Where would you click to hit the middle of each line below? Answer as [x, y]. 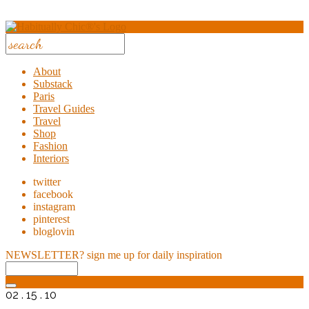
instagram [54, 207]
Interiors [51, 158]
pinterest [51, 219]
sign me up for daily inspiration [154, 255]
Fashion [50, 146]
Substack [53, 84]
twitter [47, 182]
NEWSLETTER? [45, 255]
